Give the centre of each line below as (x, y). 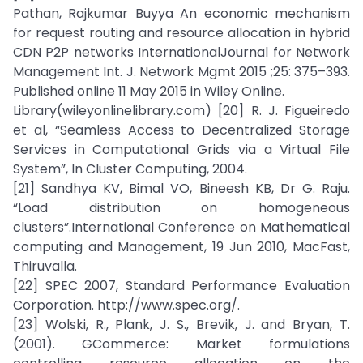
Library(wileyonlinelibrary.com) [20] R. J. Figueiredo (181, 111)
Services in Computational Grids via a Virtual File (181, 149)
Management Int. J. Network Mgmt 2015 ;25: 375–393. (181, 72)
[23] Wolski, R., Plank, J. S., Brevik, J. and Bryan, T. (181, 325)
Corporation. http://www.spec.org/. (126, 305)
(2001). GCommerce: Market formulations (181, 344)
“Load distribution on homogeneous (181, 208)
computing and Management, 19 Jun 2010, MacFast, (181, 247)
